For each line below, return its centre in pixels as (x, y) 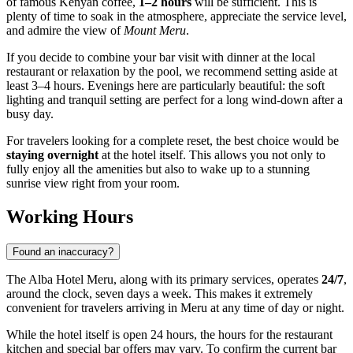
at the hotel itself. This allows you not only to (212, 155)
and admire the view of (65, 31)
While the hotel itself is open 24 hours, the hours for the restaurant (169, 335)
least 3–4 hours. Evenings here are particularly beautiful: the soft (165, 86)
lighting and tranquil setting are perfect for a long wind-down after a (175, 100)
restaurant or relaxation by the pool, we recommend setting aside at (172, 72)
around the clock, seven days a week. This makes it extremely (160, 294)
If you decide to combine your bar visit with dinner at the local (161, 58)
